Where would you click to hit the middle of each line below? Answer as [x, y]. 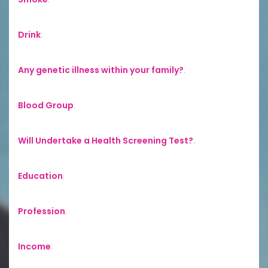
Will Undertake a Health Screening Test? [106, 140]
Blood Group [46, 105]
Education [40, 176]
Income [34, 246]
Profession [42, 211]
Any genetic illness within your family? [101, 70]
